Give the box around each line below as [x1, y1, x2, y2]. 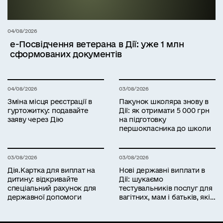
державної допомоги [7, 193, 82, 201]
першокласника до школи [119, 124, 211, 132]
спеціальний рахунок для [7, 184, 97, 192]
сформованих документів [10, 49, 122, 59]
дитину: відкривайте [7, 175, 79, 183]
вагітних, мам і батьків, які [119, 193, 172, 201]
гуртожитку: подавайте [7, 106, 89, 114]
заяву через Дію [7, 115, 64, 123]
